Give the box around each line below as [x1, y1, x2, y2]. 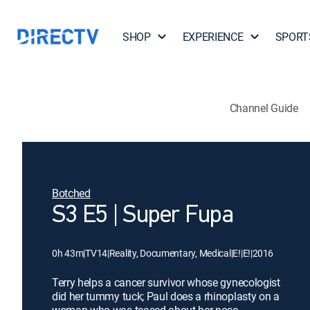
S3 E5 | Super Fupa [52, 203, 234, 228]
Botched [52, 185, 91, 201]
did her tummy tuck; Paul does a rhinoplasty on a [52, 289, 280, 304]
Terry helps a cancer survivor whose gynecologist [52, 275, 280, 290]
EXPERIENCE [182, 29, 244, 44]
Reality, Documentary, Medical [109, 246, 231, 259]
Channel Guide [229, 100, 298, 116]
